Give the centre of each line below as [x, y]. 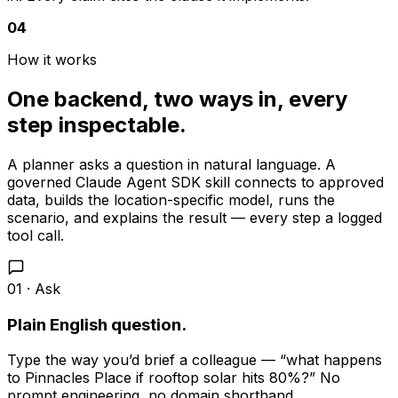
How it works [52, 60]
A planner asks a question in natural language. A [171, 164]
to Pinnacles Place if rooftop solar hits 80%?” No [174, 378]
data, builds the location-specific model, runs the [171, 199]
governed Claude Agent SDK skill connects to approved [195, 182]
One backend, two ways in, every [177, 99]
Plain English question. [97, 324]
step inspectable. [97, 124]
